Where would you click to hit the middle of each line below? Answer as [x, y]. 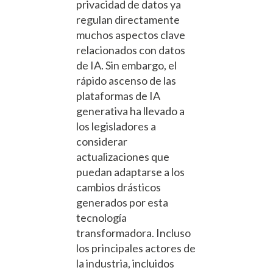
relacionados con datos [131, 50]
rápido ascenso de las [126, 81]
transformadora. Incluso [133, 233]
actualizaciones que [123, 157]
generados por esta [122, 203]
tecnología [101, 218]
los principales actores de [136, 248]
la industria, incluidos [125, 264]
